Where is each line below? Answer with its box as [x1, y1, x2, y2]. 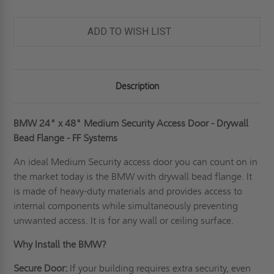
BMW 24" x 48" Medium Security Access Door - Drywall [13, 117, 249, 130]
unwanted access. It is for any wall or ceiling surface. [13, 215, 239, 227]
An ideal [13, 156, 51, 168]
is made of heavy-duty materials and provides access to [13, 185, 243, 198]
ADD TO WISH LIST [87, 26, 171, 38]
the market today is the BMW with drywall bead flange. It [13, 171, 253, 183]
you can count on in [172, 156, 258, 168]
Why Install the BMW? [13, 239, 109, 251]
